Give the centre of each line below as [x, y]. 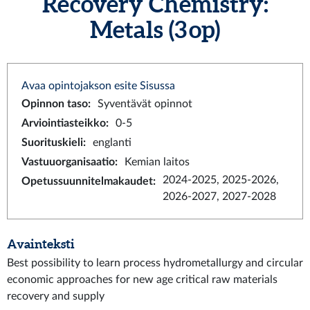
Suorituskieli [52, 143]
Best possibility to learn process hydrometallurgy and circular [155, 263]
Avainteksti [41, 244]
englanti [112, 143]
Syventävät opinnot [145, 104]
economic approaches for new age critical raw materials [142, 280]
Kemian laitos [157, 162]
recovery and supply [56, 296]
